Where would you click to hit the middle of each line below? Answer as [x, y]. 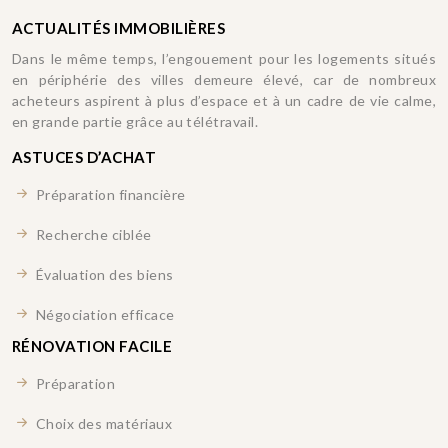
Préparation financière [109, 194]
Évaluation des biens [103, 274]
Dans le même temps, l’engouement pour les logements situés [224, 58]
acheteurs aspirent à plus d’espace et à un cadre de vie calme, [224, 100]
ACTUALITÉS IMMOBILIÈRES [119, 28]
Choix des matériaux [102, 423]
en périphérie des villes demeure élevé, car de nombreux [224, 79]
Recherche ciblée [92, 234]
